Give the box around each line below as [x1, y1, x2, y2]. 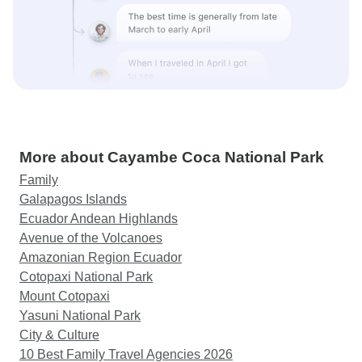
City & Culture [19, 328, 99, 342]
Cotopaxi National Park [19, 270, 153, 284]
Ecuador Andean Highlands [19, 212, 178, 225]
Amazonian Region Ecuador [19, 250, 182, 264]
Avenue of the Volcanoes [19, 231, 162, 245]
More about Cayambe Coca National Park [19, 149, 324, 166]
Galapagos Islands [19, 192, 127, 206]
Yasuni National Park [19, 309, 141, 322]
